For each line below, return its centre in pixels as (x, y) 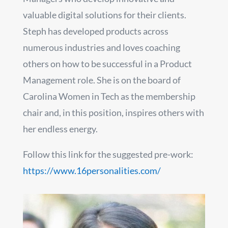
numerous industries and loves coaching (101, 47)
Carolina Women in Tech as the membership (109, 96)
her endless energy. (60, 129)
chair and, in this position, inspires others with (113, 112)
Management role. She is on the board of (102, 80)
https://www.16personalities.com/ (92, 170)
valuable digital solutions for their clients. (104, 15)
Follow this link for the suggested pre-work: (108, 154)
